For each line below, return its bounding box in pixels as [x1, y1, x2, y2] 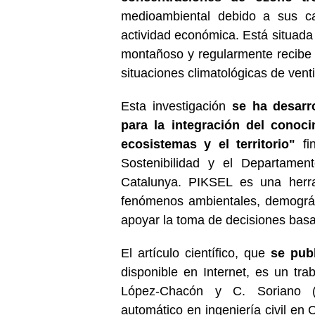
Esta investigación [121, 98, 232, 113]
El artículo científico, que [121, 245, 271, 260]
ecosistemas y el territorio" [121, 136, 296, 151]
